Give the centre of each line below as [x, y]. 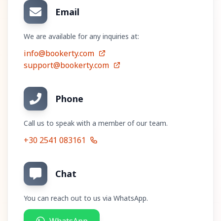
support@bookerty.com [66, 65]
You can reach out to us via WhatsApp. [86, 198]
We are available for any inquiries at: [81, 36]
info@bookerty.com [59, 53]
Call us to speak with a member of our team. [96, 123]
